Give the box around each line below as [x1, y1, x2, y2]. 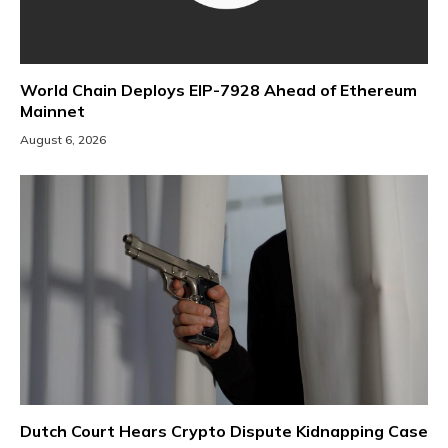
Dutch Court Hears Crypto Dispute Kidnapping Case [20, 420, 428, 441]
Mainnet [20, 101, 85, 122]
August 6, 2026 [20, 132, 106, 148]
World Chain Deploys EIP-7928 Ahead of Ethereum [20, 80, 417, 101]
